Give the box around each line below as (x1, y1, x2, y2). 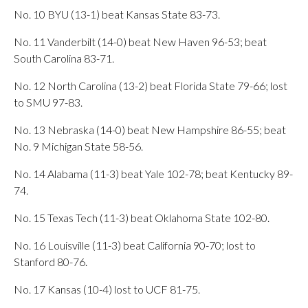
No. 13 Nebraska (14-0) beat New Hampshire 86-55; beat (14, 123, 286, 136)
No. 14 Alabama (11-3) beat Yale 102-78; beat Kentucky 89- (14, 167, 293, 180)
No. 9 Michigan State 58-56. (14, 140, 143, 153)
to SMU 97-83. (14, 96, 82, 109)
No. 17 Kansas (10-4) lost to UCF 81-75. (14, 283, 200, 296)
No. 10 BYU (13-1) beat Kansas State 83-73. (14, 8, 220, 21)
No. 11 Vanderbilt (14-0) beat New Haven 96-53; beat (14, 35, 267, 48)
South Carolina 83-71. (14, 52, 114, 65)
